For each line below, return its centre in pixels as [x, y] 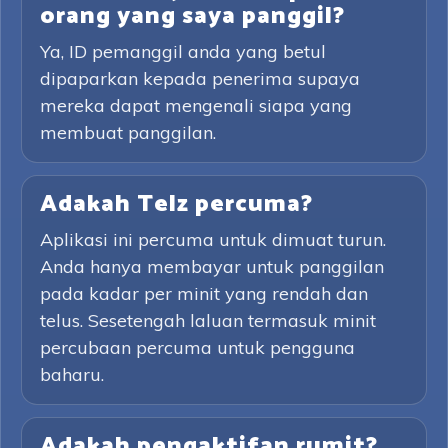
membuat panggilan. [128, 132]
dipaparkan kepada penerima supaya [200, 78]
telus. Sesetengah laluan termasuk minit [208, 320]
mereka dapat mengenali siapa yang [196, 105]
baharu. [72, 374]
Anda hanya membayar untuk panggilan [212, 266]
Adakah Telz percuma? [176, 204]
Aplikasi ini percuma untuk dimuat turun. [213, 239]
